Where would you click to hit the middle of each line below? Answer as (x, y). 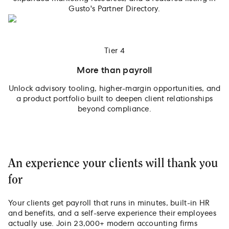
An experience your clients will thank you (113, 163)
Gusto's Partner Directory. (114, 9)
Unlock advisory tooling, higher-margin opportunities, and (114, 89)
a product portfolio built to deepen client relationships (114, 99)
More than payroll (114, 70)
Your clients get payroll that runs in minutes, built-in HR (109, 203)
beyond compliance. (114, 109)
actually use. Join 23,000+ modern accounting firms (103, 224)
